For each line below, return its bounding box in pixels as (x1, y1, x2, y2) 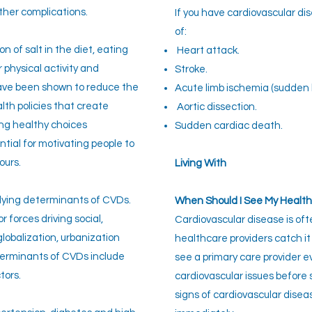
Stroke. (175, 64, 208, 75)
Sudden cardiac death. (175, 120, 283, 131)
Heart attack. (175, 45, 240, 56)
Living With (175, 158, 226, 169)
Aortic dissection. (175, 102, 257, 112)
